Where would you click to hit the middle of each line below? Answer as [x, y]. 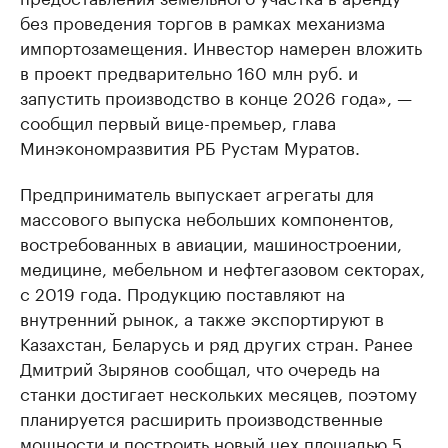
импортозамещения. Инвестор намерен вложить [221, 46]
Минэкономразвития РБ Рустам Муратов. [190, 146]
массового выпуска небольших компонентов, [207, 217]
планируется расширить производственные [201, 417]
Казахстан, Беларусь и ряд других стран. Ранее [216, 342]
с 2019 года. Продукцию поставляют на [182, 292]
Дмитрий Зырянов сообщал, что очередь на [200, 367]
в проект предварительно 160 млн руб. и [189, 71]
